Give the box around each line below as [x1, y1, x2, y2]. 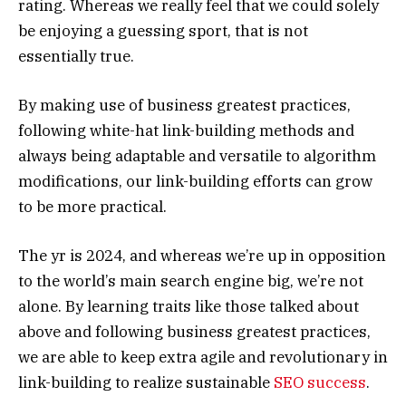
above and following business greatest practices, [18, 322, 371, 343]
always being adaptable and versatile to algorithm [18, 146, 376, 167]
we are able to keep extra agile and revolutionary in [18, 347, 388, 368]
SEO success [274, 372, 366, 393]
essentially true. [18, 46, 134, 66]
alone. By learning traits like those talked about [18, 296, 359, 317]
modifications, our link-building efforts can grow [18, 171, 372, 192]
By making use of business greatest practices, [18, 95, 351, 116]
